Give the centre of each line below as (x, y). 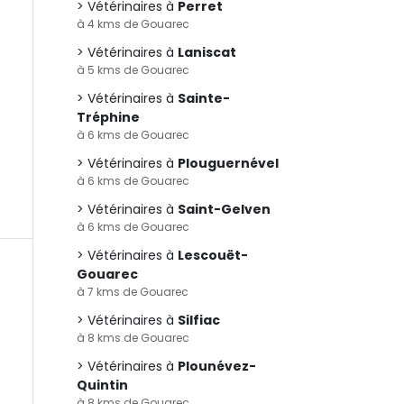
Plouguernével (228, 163)
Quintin (102, 385)
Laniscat (207, 52)
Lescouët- (213, 255)
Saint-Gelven (224, 209)
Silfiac (199, 320)
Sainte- (204, 98)
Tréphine (108, 117)
